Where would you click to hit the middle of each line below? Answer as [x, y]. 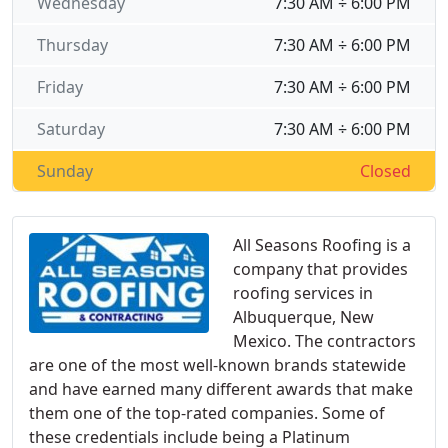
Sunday [65, 171]
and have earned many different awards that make [221, 389]
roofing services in [303, 293]
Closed [385, 171]
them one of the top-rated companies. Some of [207, 413]
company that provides [320, 269]
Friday [60, 87]
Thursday [72, 45]
